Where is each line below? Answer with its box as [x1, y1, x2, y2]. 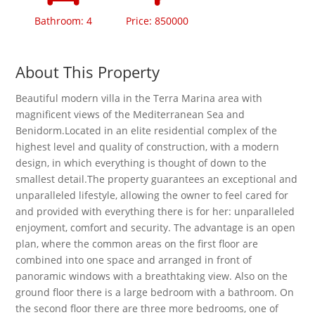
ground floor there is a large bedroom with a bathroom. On [15, 285, 295, 299]
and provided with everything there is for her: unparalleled [15, 205, 295, 218]
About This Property [15, 61, 160, 82]
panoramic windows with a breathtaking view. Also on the [15, 269, 288, 283]
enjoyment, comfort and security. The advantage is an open [15, 221, 296, 234]
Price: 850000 [126, 14, 189, 27]
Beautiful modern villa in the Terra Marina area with [15, 91, 263, 105]
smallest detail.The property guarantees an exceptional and [15, 172, 298, 186]
